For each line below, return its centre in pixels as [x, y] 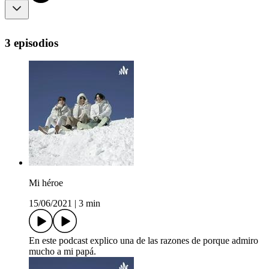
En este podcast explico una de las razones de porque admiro [144, 241]
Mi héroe [46, 183]
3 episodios [32, 43]
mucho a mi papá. [62, 252]
